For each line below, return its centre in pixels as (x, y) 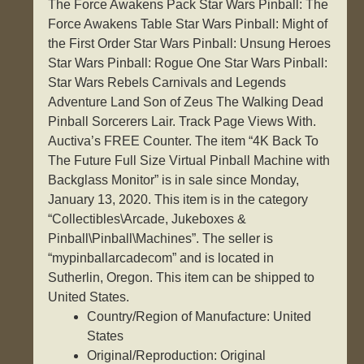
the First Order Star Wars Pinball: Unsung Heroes (190, 44)
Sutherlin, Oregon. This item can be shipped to (182, 278)
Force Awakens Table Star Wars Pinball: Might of (188, 24)
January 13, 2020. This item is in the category (178, 200)
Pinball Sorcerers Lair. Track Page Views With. (182, 122)
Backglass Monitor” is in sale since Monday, (174, 180)
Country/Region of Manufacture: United (199, 317)
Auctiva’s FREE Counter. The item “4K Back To (184, 141)
